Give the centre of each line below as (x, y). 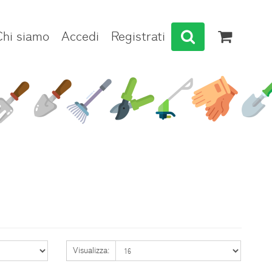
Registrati (138, 36)
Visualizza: (91, 250)
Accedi (80, 36)
